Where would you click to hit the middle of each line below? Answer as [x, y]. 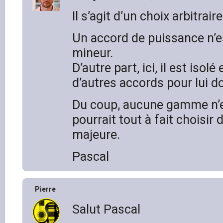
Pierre [45, 189]
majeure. [96, 134]
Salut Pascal [106, 209]
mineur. [93, 53]
